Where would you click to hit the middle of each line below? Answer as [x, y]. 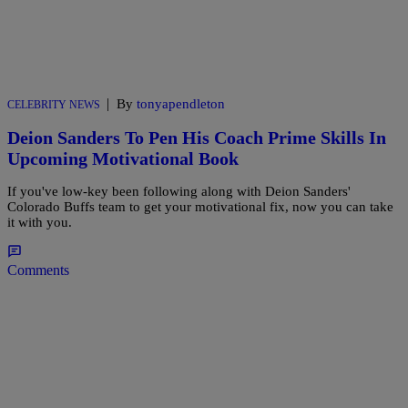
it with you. [40, 223]
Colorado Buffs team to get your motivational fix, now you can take [200, 207]
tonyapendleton [181, 103]
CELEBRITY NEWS [54, 104]
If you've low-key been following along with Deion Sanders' [179, 192]
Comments [38, 270]
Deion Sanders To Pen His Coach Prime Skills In [197, 137]
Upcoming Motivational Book [123, 158]
